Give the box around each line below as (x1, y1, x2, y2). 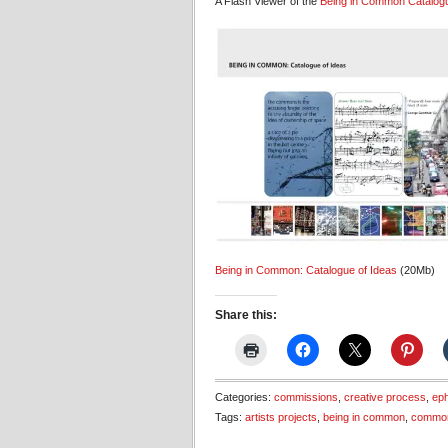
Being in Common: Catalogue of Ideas (215, 264, 397, 276)
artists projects (245, 411, 317, 423)
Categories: (215, 391, 274, 403)
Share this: (215, 308, 277, 322)
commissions (274, 391, 338, 403)
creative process (344, 391, 426, 403)
